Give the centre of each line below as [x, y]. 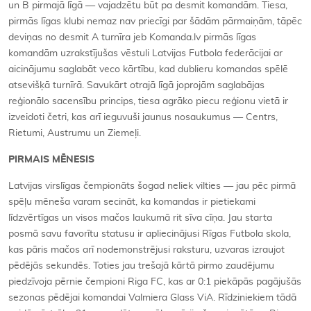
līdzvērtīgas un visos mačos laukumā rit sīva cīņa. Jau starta [140, 218]
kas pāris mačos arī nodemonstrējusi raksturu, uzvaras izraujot [146, 250]
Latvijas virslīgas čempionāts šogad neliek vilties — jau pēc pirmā [152, 186]
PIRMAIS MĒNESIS [51, 160]
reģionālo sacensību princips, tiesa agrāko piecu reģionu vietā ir [148, 101]
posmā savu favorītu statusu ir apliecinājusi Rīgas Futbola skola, [150, 234]
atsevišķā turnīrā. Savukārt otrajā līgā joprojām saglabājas [136, 85]
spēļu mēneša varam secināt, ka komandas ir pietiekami [132, 202]
